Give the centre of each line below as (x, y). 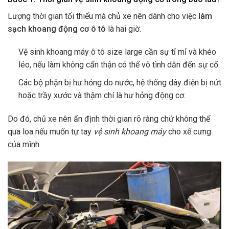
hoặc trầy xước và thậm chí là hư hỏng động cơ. (103, 95)
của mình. (24, 144)
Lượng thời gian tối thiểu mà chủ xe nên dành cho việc (103, 16)
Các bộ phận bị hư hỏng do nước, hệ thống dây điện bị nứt (120, 82)
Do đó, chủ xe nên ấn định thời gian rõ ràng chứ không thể (109, 119)
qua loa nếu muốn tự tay (51, 131)
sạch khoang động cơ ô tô (57, 29)
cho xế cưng (190, 131)
